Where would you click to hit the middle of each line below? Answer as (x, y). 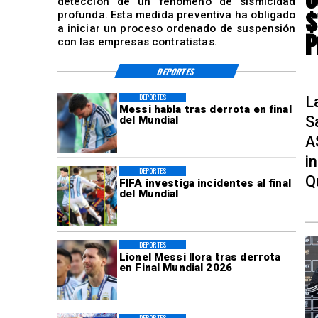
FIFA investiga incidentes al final (205, 183)
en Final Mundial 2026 (175, 267)
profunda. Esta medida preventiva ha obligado (176, 15)
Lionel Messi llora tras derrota (200, 257)
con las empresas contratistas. (137, 42)
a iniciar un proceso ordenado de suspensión (176, 28)
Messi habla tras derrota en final (205, 110)
